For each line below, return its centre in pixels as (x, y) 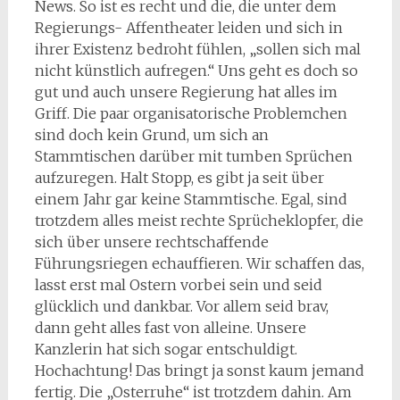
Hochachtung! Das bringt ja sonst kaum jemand (199, 370)
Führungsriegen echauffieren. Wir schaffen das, (199, 263)
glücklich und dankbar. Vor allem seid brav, (181, 306)
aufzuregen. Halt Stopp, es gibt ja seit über (179, 177)
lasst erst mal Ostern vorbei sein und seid (178, 284)
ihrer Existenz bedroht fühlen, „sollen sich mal (197, 49)
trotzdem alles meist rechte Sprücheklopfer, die (199, 220)
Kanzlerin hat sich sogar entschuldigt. (166, 349)
